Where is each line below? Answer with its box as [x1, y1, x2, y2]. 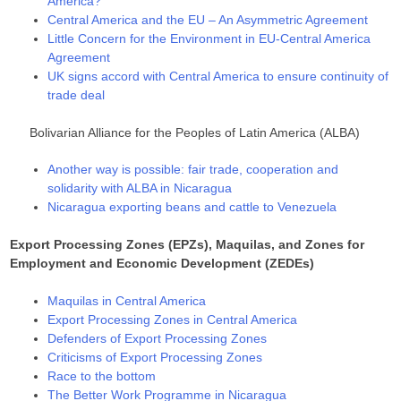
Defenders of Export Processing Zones [47, 331, 268, 346]
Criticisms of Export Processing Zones [47, 350, 263, 365]
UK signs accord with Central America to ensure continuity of [47, 69, 389, 84]
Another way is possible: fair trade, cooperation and [47, 162, 339, 177]
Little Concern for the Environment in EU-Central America [47, 31, 371, 47]
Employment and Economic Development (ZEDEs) [10, 256, 315, 271]
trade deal [47, 88, 106, 103]
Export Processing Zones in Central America [47, 312, 298, 328]
